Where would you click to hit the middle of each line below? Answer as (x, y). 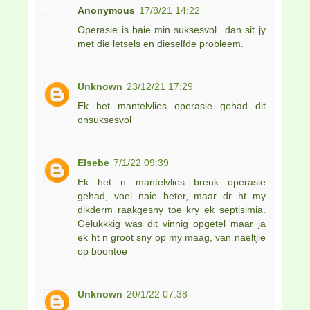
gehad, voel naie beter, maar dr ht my (172, 195)
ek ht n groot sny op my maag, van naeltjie (172, 237)
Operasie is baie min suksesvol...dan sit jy (172, 29)
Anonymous (107, 10)
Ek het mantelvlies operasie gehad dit (172, 106)
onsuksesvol (105, 119)
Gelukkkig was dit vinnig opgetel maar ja (172, 223)
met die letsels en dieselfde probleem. (161, 43)
